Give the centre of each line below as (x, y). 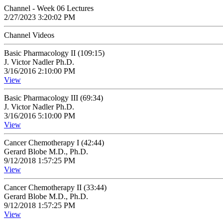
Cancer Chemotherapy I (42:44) (54, 143)
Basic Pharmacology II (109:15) (54, 53)
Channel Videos (29, 35)
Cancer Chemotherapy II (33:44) (55, 187)
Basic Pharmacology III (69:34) (54, 98)
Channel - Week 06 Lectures (49, 8)
